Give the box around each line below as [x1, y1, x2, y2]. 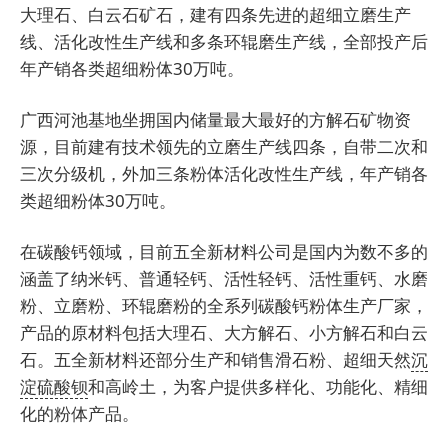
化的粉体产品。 [20, 402, 139, 426]
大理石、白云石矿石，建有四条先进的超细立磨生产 [20, 3, 411, 27]
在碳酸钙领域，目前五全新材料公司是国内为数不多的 [20, 240, 428, 264]
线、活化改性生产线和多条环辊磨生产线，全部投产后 [20, 30, 428, 54]
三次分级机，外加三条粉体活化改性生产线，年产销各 [20, 162, 428, 186]
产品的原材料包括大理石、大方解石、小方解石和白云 [20, 321, 428, 345]
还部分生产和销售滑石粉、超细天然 [139, 348, 411, 372]
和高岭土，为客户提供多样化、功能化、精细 [88, 375, 428, 399]
